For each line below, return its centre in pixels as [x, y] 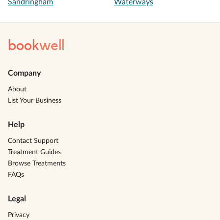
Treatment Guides [34, 152]
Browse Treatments [37, 164]
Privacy [19, 215]
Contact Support [33, 141]
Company [24, 73]
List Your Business [35, 101]
